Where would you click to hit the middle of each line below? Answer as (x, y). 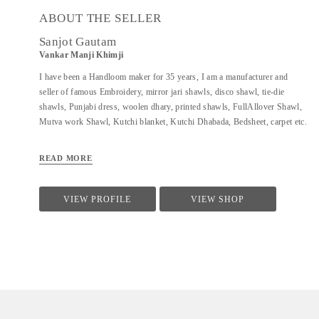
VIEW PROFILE (98, 199)
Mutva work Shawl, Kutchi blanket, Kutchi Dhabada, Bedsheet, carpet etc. (173, 122)
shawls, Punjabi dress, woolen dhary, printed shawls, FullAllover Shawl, (171, 107)
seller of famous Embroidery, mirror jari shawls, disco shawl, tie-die (162, 92)
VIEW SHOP (218, 199)
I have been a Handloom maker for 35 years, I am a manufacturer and (164, 77)
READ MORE (66, 158)
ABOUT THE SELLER (100, 18)
